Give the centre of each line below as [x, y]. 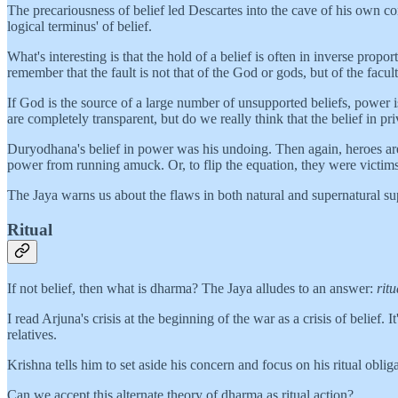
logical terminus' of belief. [80, 27]
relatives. [32, 334]
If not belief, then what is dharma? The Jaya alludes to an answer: [192, 288]
